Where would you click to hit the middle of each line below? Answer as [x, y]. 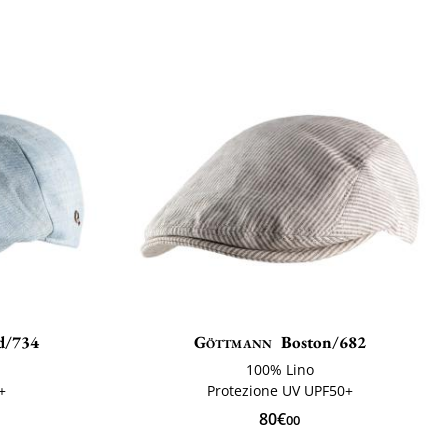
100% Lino [279, 370]
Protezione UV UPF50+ [279, 391]
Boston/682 [324, 342]
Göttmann [233, 342]
